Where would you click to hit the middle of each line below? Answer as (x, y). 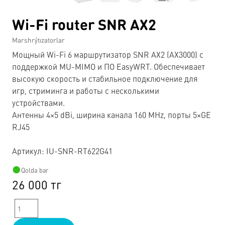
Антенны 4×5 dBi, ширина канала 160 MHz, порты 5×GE (111, 115)
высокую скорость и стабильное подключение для (105, 78)
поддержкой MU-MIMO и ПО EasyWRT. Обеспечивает (108, 66)
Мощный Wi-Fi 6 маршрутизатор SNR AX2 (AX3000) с (108, 54)
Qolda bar (35, 170)
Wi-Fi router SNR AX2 (84, 24)
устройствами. (38, 102)
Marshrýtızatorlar (38, 40)
